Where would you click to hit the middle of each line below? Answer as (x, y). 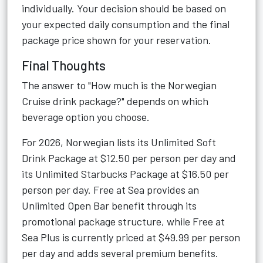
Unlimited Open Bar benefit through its (109, 205)
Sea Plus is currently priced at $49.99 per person (131, 237)
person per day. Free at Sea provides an (110, 190)
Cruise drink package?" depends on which (115, 101)
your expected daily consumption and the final (126, 24)
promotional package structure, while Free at (123, 221)
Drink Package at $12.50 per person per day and (129, 158)
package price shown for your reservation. (117, 40)
